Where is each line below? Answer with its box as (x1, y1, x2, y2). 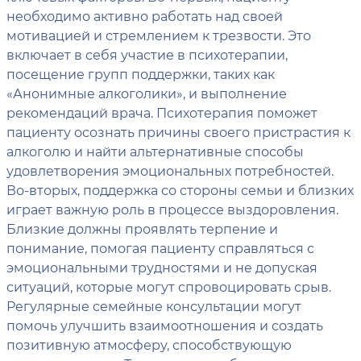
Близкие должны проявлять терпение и (6, 220, 278, 238)
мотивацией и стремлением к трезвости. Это (6, 27, 311, 44)
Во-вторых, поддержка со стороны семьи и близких (6, 181, 354, 199)
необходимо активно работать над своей (6, 7, 283, 25)
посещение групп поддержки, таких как (6, 65, 275, 83)
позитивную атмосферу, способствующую (6, 336, 292, 354)
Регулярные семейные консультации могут (6, 297, 301, 315)
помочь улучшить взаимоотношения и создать (6, 317, 323, 334)
